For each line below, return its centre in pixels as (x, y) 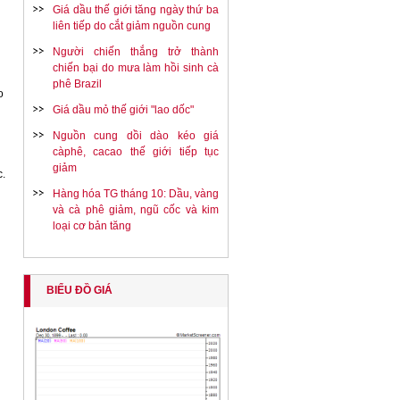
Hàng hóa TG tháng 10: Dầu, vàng (136, 194)
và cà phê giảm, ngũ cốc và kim (136, 210)
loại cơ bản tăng (92, 226)
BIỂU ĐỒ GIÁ (79, 290)
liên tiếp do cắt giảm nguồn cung (132, 26)
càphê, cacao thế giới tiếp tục (136, 152)
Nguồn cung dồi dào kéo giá (136, 136)
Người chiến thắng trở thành (136, 52)
